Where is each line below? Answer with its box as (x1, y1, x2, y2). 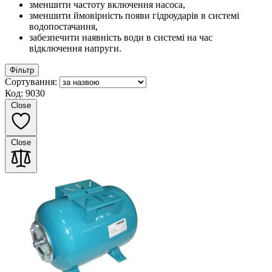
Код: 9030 (5, 87, 45, 98)
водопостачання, (29, 21, 98, 32)
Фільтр (10, 65, 34, 75)
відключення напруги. (29, 42, 121, 53)
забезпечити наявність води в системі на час (29, 32, 212, 42)
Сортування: (5, 76, 57, 87)
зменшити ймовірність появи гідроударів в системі (29, 10, 239, 21)
